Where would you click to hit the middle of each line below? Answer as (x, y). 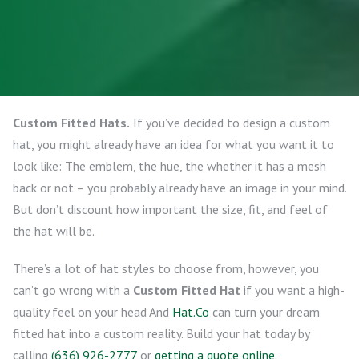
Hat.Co (191, 312)
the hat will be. (54, 231)
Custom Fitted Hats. (71, 123)
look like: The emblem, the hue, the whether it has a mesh (169, 166)
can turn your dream (264, 312)
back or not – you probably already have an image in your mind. (179, 188)
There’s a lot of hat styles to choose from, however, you (166, 268)
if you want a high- (292, 290)
